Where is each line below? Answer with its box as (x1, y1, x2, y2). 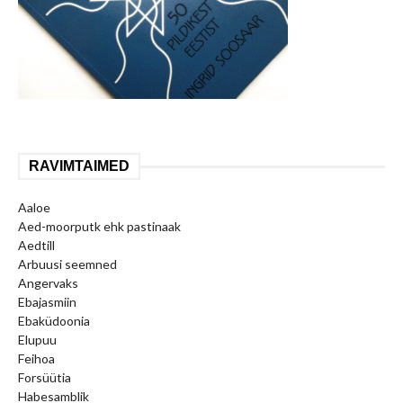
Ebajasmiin (18, 293, 76, 309)
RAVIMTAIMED (29, 157, 130, 174)
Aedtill (18, 237, 55, 253)
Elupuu (18, 331, 57, 347)
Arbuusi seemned (18, 255, 117, 272)
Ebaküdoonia (18, 312, 90, 328)
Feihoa (18, 350, 55, 366)
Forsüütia (18, 369, 71, 385)
